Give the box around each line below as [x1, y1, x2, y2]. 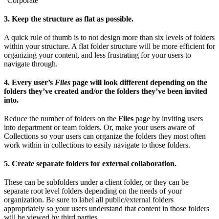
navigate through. [4, 60, 58, 68]
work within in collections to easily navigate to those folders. [4, 141, 190, 149]
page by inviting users [133, 114, 203, 123]
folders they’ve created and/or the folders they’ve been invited [4, 87, 207, 95]
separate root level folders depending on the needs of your [4, 187, 182, 195]
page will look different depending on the [72, 78, 207, 87]
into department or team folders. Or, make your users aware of [4, 123, 195, 131]
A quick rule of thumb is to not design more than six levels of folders [4, 33, 215, 42]
